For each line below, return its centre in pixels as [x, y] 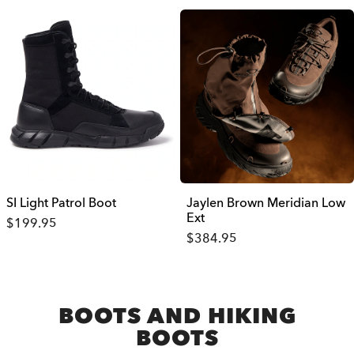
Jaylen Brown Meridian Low [265, 203]
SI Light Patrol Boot [61, 203]
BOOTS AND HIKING [177, 316]
